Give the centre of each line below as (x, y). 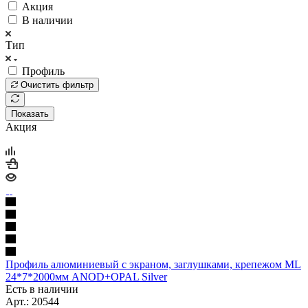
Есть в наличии (42, 289)
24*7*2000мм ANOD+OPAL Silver (86, 276)
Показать (30, 113)
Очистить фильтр (57, 85)
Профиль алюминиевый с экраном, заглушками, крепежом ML (153, 264)
